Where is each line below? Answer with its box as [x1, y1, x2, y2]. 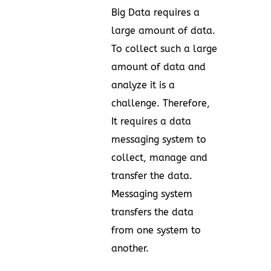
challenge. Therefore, [111, 97, 210, 109]
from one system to [111, 224, 201, 236]
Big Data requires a [111, 6, 200, 18]
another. [111, 242, 149, 254]
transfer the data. [111, 169, 192, 181]
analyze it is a [111, 79, 175, 91]
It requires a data [111, 115, 191, 127]
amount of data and [111, 60, 206, 73]
